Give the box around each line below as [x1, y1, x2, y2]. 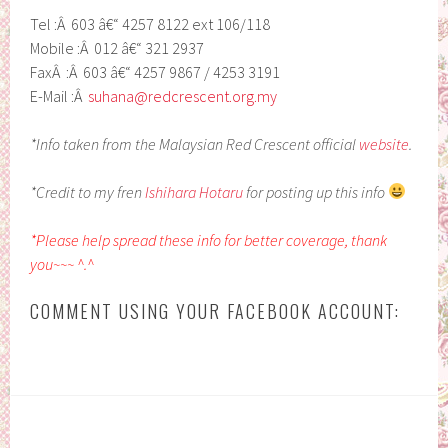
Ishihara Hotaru [145, 181, 244, 202]
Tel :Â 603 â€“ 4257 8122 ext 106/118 [30, 13, 271, 34]
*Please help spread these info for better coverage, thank [30, 229, 388, 250]
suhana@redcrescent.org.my [88, 85, 278, 106]
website [359, 133, 410, 154]
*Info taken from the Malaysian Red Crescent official [30, 133, 360, 154]
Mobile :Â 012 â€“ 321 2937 [30, 37, 205, 58]
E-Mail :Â [30, 85, 89, 106]
